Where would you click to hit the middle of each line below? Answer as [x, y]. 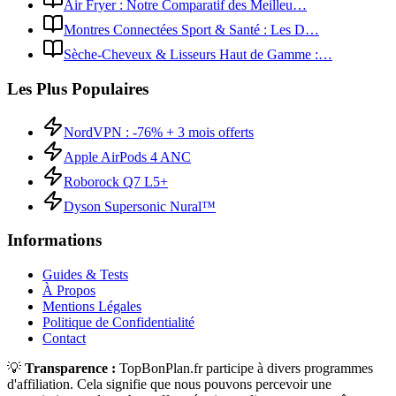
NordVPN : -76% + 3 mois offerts [159, 132]
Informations [54, 240]
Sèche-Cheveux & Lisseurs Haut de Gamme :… [198, 55]
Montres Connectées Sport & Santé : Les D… [191, 30]
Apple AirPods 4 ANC [127, 156]
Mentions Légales [92, 307]
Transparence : [70, 369]
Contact [64, 339]
